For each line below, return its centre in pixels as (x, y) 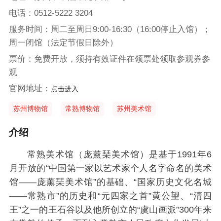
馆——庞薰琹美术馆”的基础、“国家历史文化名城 (110, 182)
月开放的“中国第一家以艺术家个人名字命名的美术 (110, 168)
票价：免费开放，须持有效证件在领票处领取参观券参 (109, 59)
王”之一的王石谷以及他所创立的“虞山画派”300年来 (110, 210)
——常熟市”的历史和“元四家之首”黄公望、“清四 (110, 196)
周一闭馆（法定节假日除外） (63, 42)
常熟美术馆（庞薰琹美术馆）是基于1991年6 (119, 155)
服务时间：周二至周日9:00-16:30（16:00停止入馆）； (110, 29)
